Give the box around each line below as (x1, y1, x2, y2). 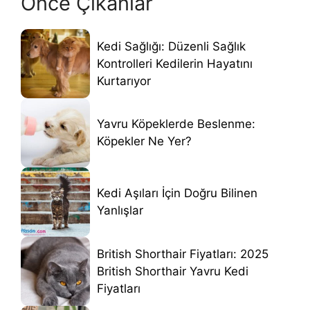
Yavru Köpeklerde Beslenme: (97, 117, 255, 131)
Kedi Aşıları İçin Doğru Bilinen (97, 186, 257, 201)
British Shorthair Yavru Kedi (97, 264, 248, 278)
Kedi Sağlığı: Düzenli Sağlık (97, 39, 246, 53)
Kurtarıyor (97, 73, 151, 88)
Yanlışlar (97, 203, 143, 218)
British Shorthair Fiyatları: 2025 (97, 246, 268, 261)
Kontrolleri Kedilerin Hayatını (97, 56, 253, 71)
